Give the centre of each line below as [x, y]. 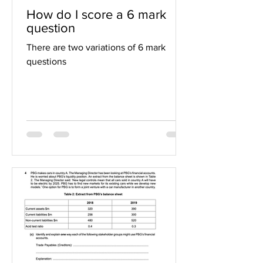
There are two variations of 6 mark [96, 47]
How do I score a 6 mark [96, 14]
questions [46, 61]
